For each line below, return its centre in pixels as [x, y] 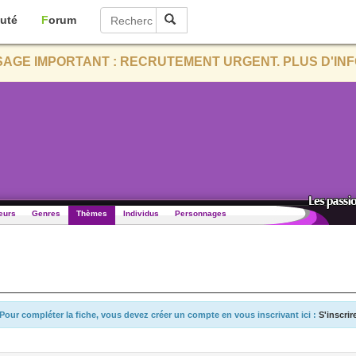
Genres [46, 213]
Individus [141, 213]
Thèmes [92, 213]
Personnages [201, 213]
